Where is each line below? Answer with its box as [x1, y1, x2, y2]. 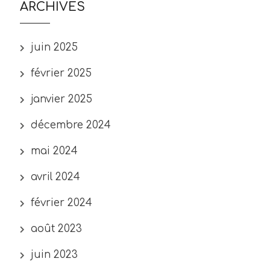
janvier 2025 [31, 93, 93, 105]
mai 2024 [31, 145, 78, 157]
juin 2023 [31, 249, 78, 260]
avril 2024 [31, 171, 81, 183]
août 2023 [31, 223, 83, 234]
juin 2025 [31, 42, 78, 53]
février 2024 [31, 197, 93, 209]
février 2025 [31, 67, 92, 79]
